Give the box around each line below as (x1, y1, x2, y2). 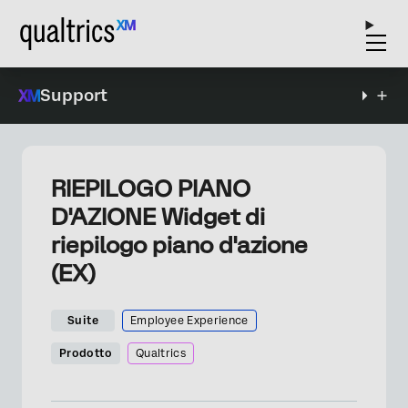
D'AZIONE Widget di (51, 203, 265, 230)
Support (40, 86, 107, 105)
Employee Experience (130, 314, 249, 327)
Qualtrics (135, 347, 187, 360)
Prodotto (59, 347, 112, 360)
